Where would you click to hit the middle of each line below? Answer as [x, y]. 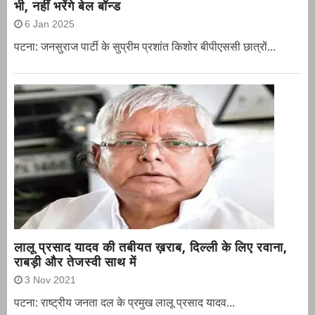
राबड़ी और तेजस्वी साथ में [75, 262]
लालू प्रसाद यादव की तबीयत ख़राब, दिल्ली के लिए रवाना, [151, 247]
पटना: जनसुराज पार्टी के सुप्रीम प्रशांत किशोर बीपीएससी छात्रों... [145, 46]
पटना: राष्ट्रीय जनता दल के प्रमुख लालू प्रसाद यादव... [124, 302]
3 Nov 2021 [50, 279]
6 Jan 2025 [50, 24]
